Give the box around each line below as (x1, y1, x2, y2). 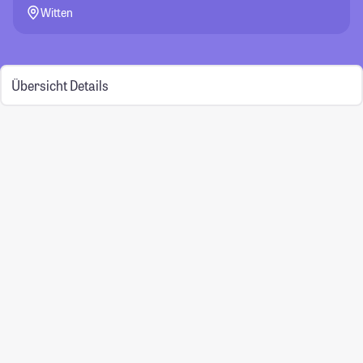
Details (69, 76, 109, 94)
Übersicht (11, 76, 67, 94)
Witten (41, 5, 74, 20)
